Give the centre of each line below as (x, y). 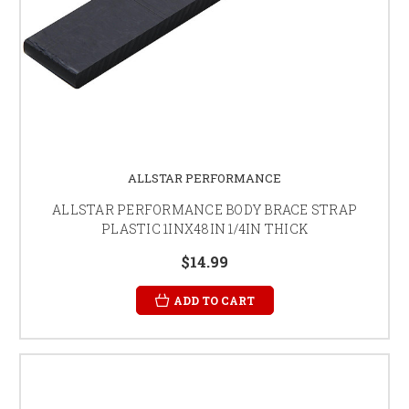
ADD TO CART (214, 300)
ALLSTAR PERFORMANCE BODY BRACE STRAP (204, 209)
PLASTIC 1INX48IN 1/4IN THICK (204, 228)
